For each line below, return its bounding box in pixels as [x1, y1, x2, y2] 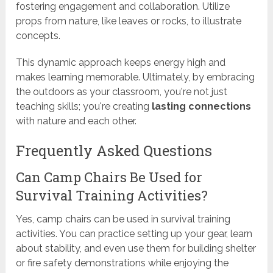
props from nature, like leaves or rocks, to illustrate [16, 15, 242, 27]
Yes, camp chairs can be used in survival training [16, 213, 231, 225]
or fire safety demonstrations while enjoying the [16, 257, 229, 269]
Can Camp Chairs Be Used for [16, 168, 203, 186]
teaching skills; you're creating [16, 101, 152, 113]
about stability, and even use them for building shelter [16, 243, 257, 255]
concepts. [16, 30, 61, 42]
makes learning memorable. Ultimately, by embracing [16, 71, 255, 83]
